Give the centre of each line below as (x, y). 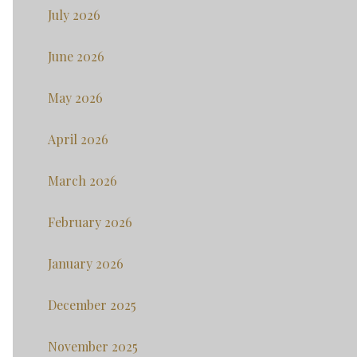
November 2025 (93, 347)
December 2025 (92, 305)
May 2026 (75, 98)
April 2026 (78, 139)
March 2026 (82, 181)
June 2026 (76, 57)
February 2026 (90, 222)
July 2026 (74, 15)
